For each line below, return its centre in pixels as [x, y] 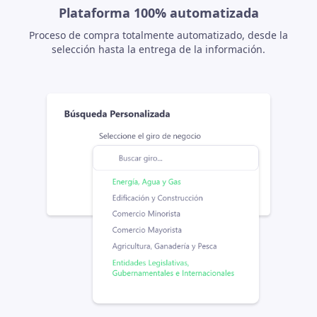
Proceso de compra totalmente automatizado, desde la [158, 35]
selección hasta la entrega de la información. [158, 50]
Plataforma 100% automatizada [158, 13]
